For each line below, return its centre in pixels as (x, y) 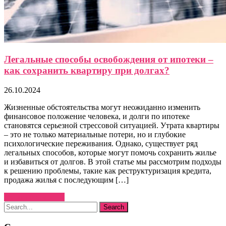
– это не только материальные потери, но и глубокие (95, 135)
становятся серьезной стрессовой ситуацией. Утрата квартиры (112, 126)
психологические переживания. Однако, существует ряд (101, 144)
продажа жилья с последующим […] (66, 180)
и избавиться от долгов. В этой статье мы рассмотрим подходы (113, 162)
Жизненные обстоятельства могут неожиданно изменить (102, 107)
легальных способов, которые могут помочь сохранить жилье (110, 153)
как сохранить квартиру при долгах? (87, 71)
